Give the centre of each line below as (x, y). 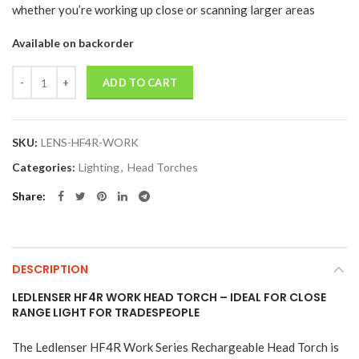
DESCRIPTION (50, 270)
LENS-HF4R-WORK (90, 143)
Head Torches (163, 167)
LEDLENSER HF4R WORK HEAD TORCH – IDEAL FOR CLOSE (169, 298)
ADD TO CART (140, 83)
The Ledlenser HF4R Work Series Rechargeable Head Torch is (175, 347)
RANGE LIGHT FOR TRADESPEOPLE (106, 313)
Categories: (45, 167)
